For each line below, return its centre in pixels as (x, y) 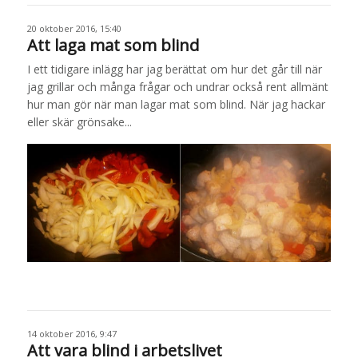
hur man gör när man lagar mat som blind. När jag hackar (176, 105)
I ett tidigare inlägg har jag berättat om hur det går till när (174, 70)
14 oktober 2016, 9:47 (72, 334)
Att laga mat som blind (113, 46)
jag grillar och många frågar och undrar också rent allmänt (177, 87)
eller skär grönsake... (79, 122)
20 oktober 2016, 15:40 (74, 29)
